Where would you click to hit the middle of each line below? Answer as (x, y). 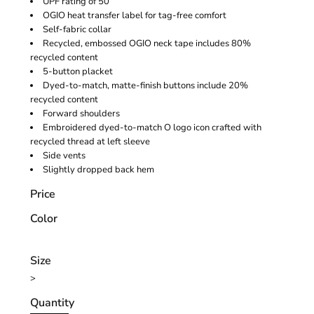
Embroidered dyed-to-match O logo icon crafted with (152, 127)
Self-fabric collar (77, 29)
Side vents (64, 155)
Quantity (52, 302)
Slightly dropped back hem (98, 169)
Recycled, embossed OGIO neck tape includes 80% (147, 43)
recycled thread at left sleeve (90, 141)
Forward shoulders (81, 113)
